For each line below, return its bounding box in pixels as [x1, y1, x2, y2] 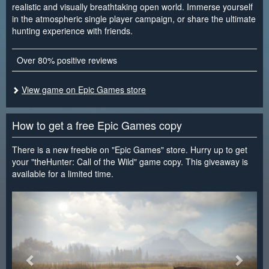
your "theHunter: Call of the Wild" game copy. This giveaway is [12, 155, 248, 168]
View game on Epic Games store [22, 83, 146, 95]
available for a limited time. [12, 167, 113, 180]
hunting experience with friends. [12, 24, 133, 37]
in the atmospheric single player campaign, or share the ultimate [12, 12, 256, 25]
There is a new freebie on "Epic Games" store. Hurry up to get [12, 143, 247, 156]
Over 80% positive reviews [17, 53, 117, 66]
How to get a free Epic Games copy [12, 116, 182, 133]
